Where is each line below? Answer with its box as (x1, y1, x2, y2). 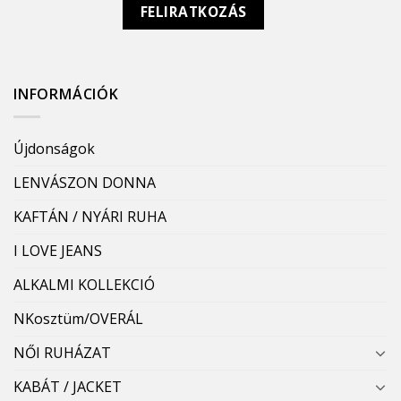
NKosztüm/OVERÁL (13, 308, 143, 328)
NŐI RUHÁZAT (13, 342, 111, 363)
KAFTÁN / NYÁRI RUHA (13, 206, 166, 226)
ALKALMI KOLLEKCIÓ (13, 274, 155, 294)
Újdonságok (13, 138, 95, 158)
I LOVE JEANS (13, 240, 102, 260)
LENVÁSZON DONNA (13, 172, 156, 192)
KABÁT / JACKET (13, 376, 122, 397)
